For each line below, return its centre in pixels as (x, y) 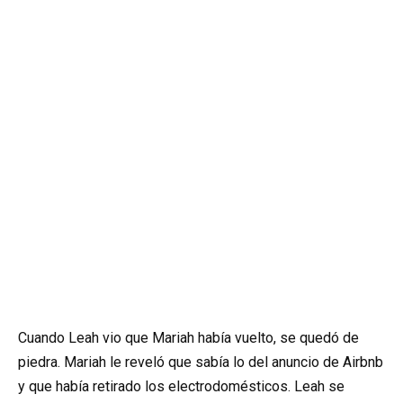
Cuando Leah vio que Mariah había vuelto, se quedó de (188, 338)
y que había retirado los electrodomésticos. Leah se (181, 387)
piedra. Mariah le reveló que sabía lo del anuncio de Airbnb (201, 363)
